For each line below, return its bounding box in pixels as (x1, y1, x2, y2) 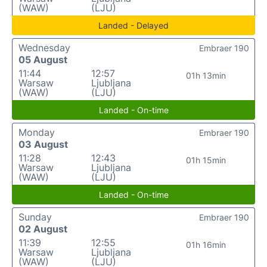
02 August (18, 223, 67, 235)
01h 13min (186, 70, 226, 80)
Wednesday (18, 42, 70, 54)
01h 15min (186, 155, 226, 165)
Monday (18, 126, 55, 138)
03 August (18, 138, 68, 150)
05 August (18, 54, 67, 66)
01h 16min (186, 240, 226, 250)
